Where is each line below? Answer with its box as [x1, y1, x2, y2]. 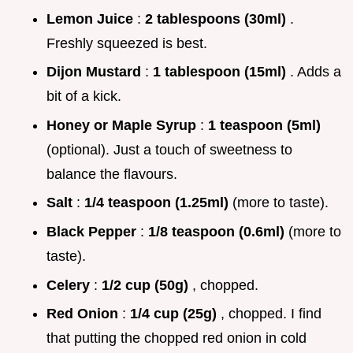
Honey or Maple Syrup [46, 117, 200, 133]
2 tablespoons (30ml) [145, 10, 290, 27]
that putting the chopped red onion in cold [46, 330, 307, 347]
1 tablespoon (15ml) [153, 64, 290, 80]
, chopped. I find [221, 306, 321, 322]
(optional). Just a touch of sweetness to [46, 141, 292, 158]
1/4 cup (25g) [130, 306, 221, 322]
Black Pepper [46, 223, 140, 240]
